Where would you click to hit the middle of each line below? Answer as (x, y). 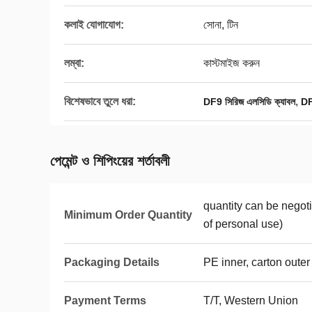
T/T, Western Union (251, 301)
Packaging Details (112, 262)
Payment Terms (105, 301)
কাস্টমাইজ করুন (232, 63)
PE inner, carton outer (257, 262)
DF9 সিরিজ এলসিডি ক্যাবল (249, 102)
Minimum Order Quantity (128, 215)
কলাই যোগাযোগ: (94, 25)
